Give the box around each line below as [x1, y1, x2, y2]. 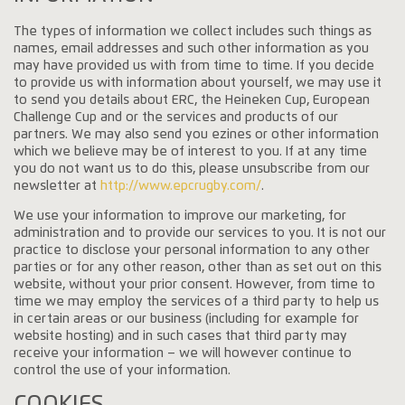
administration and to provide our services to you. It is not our [14, 226, 387, 240]
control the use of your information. [14, 363, 231, 377]
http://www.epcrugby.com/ [100, 179, 262, 193]
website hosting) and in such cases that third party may [14, 329, 348, 343]
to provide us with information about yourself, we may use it [14, 76, 382, 89]
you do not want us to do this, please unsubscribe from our [14, 162, 371, 175]
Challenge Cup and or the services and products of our [14, 110, 339, 124]
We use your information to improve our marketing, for [14, 209, 347, 222]
